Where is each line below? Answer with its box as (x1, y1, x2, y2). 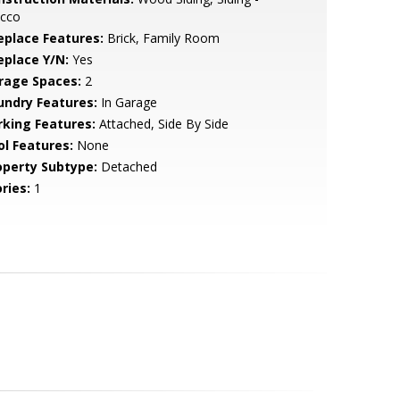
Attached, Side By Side (95, 115, 229, 132)
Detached (96, 158, 157, 175)
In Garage (96, 94, 157, 111)
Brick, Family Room (103, 29, 220, 46)
